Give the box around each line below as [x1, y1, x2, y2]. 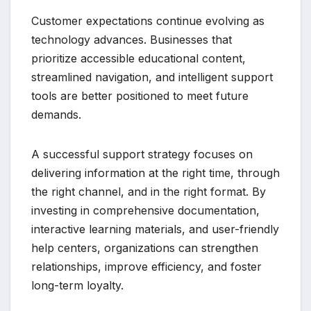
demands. [31, 108, 81, 122]
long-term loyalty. [31, 278, 124, 293]
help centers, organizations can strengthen [31, 241, 258, 255]
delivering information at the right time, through [31, 166, 280, 180]
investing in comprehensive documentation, [31, 203, 260, 218]
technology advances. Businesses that [31, 33, 232, 47]
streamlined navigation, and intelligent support [31, 70, 273, 85]
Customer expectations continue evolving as [31, 14, 264, 28]
